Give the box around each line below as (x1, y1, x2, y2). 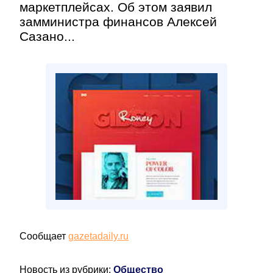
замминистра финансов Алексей (19, 15, 217, 29)
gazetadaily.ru (68, 231, 129, 241)
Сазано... (19, 29, 75, 43)
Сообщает (19, 231, 68, 241)
